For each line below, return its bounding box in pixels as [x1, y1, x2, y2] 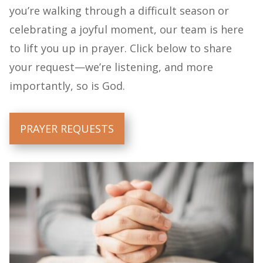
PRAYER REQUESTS [20, 121, 114, 136]
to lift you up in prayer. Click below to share [9, 41, 232, 55]
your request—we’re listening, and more [9, 59, 213, 74]
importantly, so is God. [9, 78, 125, 93]
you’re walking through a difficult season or [9, 3, 229, 18]
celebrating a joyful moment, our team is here [9, 22, 244, 36]
